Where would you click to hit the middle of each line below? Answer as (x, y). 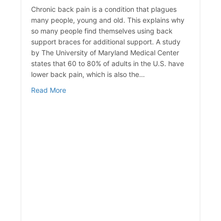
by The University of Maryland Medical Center (105, 53)
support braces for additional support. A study (106, 42)
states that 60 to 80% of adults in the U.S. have (108, 64)
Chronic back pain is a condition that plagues (104, 9)
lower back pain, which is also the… (88, 74)
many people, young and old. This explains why (108, 20)
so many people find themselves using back (102, 31)
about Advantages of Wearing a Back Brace (136, 90)
